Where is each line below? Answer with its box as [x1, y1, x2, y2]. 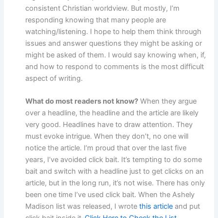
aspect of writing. [25, 73, 83, 83]
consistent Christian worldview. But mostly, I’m [25, 3, 180, 13]
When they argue [138, 97, 197, 106]
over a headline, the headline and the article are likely [25, 109, 199, 118]
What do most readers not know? [25, 97, 139, 106]
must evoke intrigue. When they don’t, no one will [25, 132, 189, 141]
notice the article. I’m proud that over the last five [25, 144, 187, 153]
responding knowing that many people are [25, 15, 166, 24]
